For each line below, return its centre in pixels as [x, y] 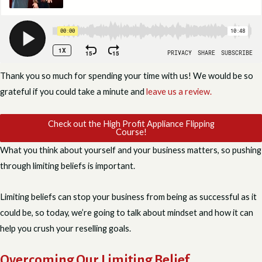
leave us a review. [179, 91]
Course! [131, 132]
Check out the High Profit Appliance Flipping [131, 124]
